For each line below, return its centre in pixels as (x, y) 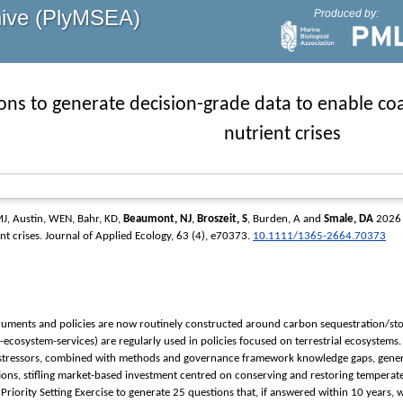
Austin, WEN (42, 219)
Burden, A (277, 219)
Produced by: (346, 13)
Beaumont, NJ (157, 219)
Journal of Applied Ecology (108, 237)
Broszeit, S (222, 219)
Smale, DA (349, 219)
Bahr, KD (98, 219)
